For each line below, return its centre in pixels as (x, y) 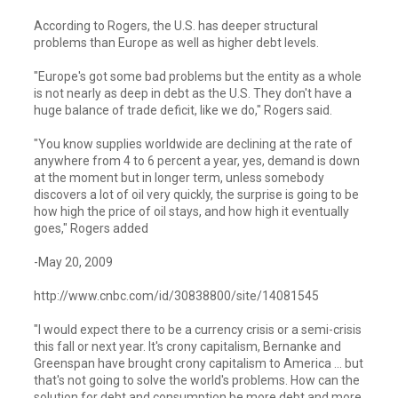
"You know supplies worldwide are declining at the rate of (193, 143)
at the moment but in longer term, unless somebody (179, 177)
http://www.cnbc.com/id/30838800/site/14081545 (176, 295)
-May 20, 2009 (73, 262)
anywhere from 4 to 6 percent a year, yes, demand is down (197, 160)
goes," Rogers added (91, 228)
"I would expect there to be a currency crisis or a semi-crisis (198, 329)
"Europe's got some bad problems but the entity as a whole (198, 76)
